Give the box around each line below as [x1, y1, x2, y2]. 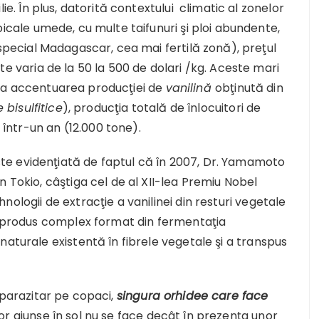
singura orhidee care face [116, 288, 268, 304]
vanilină [165, 80, 215, 96]
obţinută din [214, 80, 283, 96]
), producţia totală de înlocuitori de [62, 100, 261, 116]
